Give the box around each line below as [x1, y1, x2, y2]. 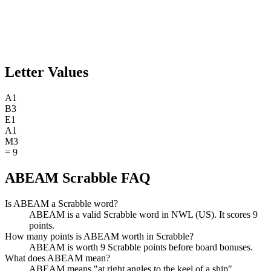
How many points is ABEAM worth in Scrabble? [5, 230, 194, 241]
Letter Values [5, 64, 88, 80]
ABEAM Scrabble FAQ [5, 169, 151, 186]
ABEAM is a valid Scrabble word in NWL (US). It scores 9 [29, 209, 258, 220]
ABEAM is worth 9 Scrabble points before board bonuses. [29, 241, 253, 252]
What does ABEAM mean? [5, 252, 110, 263]
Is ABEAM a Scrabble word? [5, 198, 118, 209]
